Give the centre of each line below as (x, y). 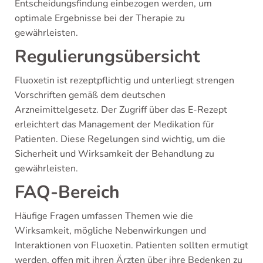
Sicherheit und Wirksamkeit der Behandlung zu (114, 154)
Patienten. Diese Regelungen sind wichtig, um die (120, 139)
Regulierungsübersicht (107, 57)
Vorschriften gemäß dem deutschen (90, 95)
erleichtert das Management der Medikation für (114, 124)
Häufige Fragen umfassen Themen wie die (104, 216)
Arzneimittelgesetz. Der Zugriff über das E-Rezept (121, 110)
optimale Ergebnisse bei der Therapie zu (100, 18)
